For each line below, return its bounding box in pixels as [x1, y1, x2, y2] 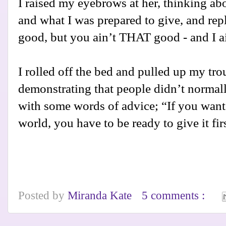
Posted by [18, 189, 68, 202]
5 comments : [142, 189, 208, 202]
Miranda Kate [68, 189, 135, 202]
